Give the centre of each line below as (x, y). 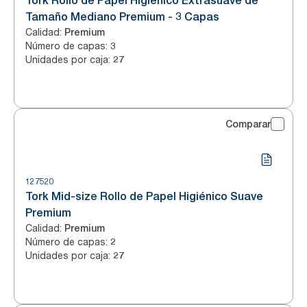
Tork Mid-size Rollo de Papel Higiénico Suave (144, 196)
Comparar (248, 124)
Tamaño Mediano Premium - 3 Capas (122, 17)
